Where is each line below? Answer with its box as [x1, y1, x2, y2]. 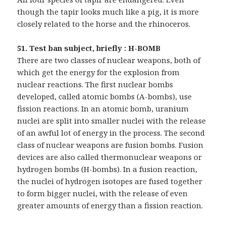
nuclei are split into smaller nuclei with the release [17, 115, 206, 126]
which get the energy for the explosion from [17, 67, 180, 77]
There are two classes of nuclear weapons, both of [17, 54, 201, 65]
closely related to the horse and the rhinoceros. [17, 18, 191, 29]
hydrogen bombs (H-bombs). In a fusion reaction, [17, 163, 198, 174]
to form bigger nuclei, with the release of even [17, 188, 188, 198]
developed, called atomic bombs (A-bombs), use [17, 91, 192, 101]
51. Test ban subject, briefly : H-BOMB [17, 42, 161, 53]
